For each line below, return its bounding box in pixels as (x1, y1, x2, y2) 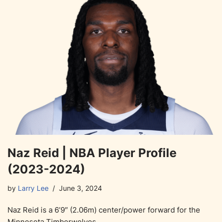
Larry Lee (18, 184, 49, 193)
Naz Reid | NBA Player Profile (7, 146, 176, 161)
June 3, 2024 (59, 184, 102, 193)
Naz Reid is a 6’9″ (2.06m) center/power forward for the (7, 205, 200, 215)
